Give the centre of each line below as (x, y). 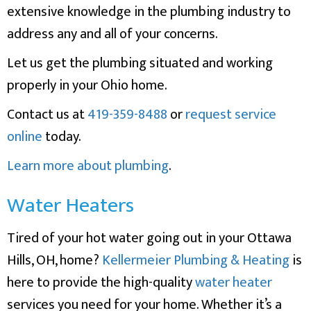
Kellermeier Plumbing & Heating (196, 260)
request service (231, 114)
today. (62, 136)
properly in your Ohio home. (87, 85)
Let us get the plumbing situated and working (140, 63)
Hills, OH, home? (54, 260)
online (25, 136)
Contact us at (47, 114)
